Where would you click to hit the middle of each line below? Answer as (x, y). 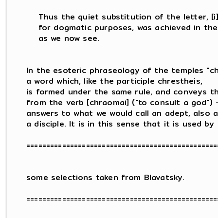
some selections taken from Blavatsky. (106, 177)
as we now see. (63, 38)
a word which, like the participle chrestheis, (114, 81)
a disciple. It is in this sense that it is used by (120, 124)
